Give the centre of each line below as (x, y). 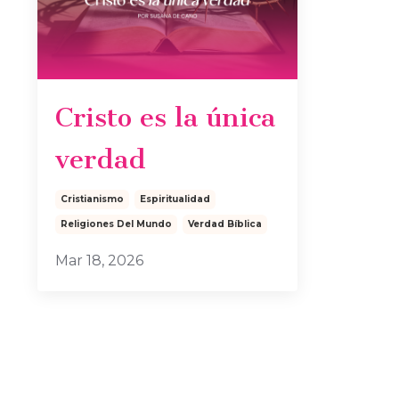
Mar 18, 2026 (99, 260)
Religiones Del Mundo (116, 224)
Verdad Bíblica (225, 224)
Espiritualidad (175, 199)
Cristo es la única (165, 117)
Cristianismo (92, 199)
